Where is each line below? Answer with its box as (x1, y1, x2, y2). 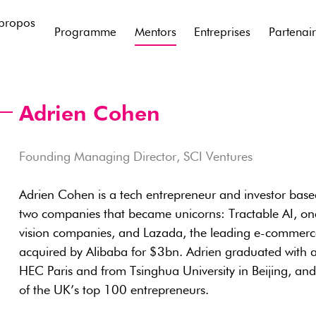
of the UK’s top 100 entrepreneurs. (18, 284, 209, 297)
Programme (54, 27, 117, 39)
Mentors (134, 27, 176, 39)
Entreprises (194, 27, 251, 39)
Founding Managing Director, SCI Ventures (18, 151, 253, 164)
